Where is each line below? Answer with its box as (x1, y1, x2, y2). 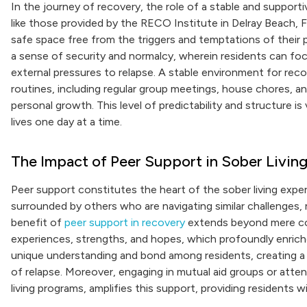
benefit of (11, 216, 64, 229)
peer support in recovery (64, 216, 185, 229)
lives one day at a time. (11, 115, 122, 128)
